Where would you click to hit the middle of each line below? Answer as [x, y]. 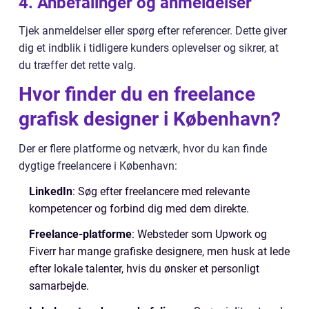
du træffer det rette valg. [77, 66]
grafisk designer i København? [150, 119]
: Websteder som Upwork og [199, 235]
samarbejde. [59, 286]
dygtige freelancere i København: [98, 166]
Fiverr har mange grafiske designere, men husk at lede [159, 252]
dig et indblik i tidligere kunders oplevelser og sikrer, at [149, 48]
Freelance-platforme [80, 235]
